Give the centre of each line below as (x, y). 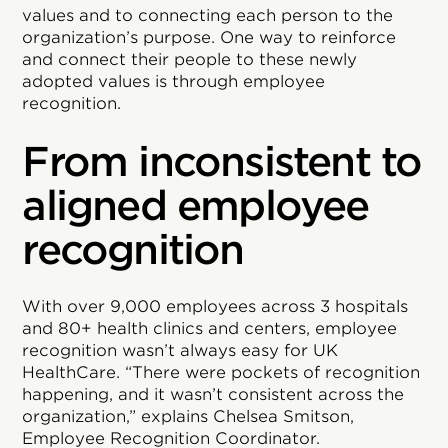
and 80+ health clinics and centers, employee (210, 328)
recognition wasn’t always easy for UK (180, 350)
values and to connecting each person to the (208, 15)
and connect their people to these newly (190, 59)
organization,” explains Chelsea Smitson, (188, 416)
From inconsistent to (222, 162)
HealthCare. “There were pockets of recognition (221, 372)
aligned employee (195, 206)
